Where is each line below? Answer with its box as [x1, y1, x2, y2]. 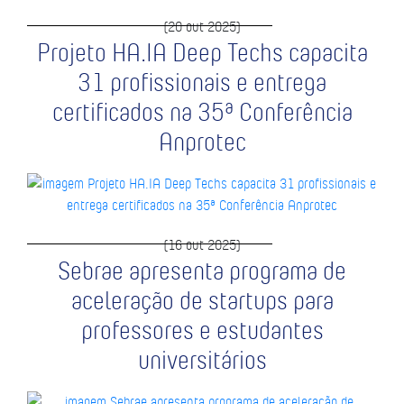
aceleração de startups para [70, 284, 334, 317]
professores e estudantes [80, 314, 324, 346]
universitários [137, 344, 267, 376]
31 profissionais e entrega [78, 66, 326, 98]
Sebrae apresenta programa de [58, 254, 346, 287]
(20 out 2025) [163, 17, 241, 35]
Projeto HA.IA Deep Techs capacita [36, 36, 368, 69]
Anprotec [158, 125, 246, 158]
